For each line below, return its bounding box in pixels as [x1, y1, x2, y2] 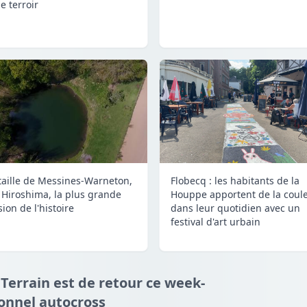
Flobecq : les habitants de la [171, 173, 299, 187]
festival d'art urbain [171, 214, 260, 228]
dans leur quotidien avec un [171, 201, 300, 214]
